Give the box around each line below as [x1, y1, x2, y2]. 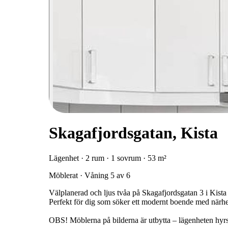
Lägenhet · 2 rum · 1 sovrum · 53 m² [49, 153, 166, 162]
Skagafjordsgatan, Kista [49, 124, 218, 142]
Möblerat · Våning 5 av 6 [49, 170, 130, 180]
